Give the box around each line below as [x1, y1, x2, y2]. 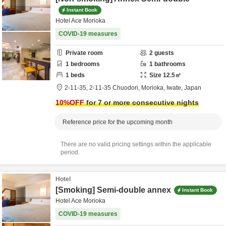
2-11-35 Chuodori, [89, 84, 141, 91]
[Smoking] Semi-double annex [55, 186, 171, 194]
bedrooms [69, 61, 100, 68]
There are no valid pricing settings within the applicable [61, 141, 211, 148]
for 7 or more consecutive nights [84, 98, 199, 106]
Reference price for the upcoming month [63, 119, 173, 126]
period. [61, 149, 80, 156]
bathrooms [153, 61, 186, 68]
